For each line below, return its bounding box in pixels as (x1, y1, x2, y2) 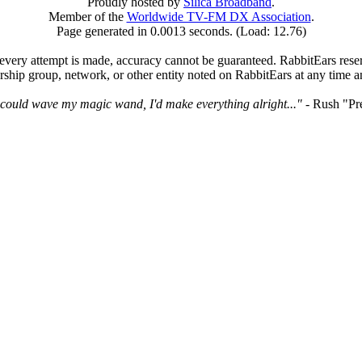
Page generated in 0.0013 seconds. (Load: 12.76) (56, 24, 306, 39)
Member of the (48, 10, 127, 24)
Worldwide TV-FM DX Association (126, 10, 311, 24)
